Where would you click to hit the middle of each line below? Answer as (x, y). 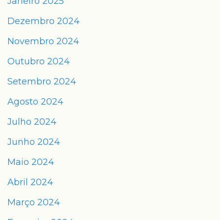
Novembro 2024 (43, 41)
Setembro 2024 (42, 82)
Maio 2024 (31, 162)
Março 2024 (34, 202)
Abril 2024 (30, 182)
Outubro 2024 (39, 61)
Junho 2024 (34, 142)
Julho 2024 (32, 122)
